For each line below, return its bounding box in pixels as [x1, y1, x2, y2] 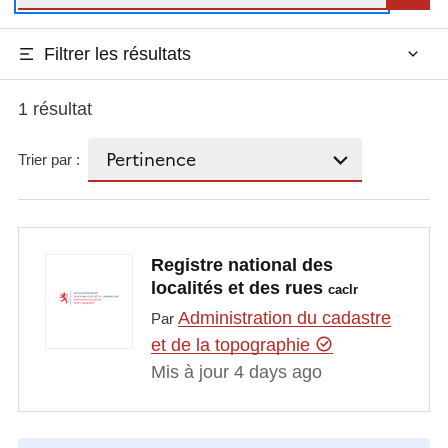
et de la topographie [150, 334, 315, 355]
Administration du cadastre [177, 307, 391, 328]
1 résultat [17, 98, 92, 119]
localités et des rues [150, 278, 328, 299]
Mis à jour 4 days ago [150, 361, 322, 382]
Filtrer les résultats [43, 43, 191, 64]
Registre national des [150, 255, 333, 276]
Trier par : [17, 151, 80, 169]
